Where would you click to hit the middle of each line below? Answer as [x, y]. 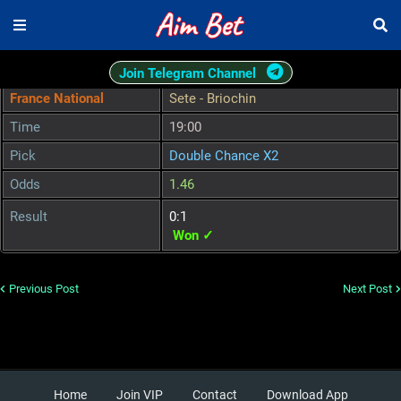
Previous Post [44, 289]
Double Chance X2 [224, 156]
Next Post [367, 289]
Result [29, 217]
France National [57, 98]
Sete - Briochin [213, 98]
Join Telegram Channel [187, 73]
